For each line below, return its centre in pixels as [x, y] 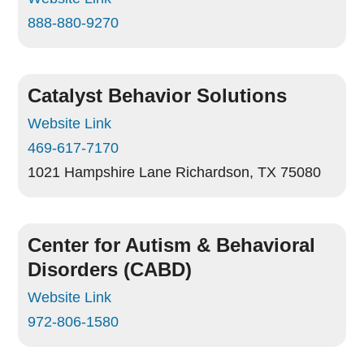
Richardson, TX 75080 [249, 172]
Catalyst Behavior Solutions [158, 95]
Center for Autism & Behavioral [172, 245]
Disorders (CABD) [110, 269]
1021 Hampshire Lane [100, 172]
